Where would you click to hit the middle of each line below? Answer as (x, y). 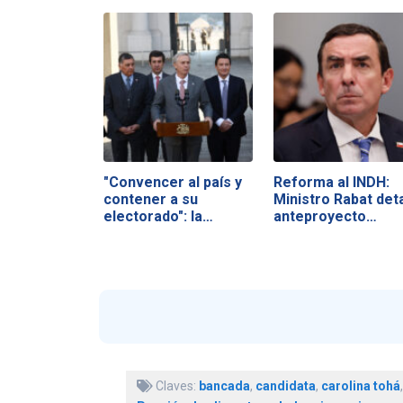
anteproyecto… (325, 216)
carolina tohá (360, 386)
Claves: (175, 386)
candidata (285, 386)
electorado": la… (158, 216)
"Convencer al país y (172, 182)
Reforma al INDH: (331, 182)
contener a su (150, 199)
